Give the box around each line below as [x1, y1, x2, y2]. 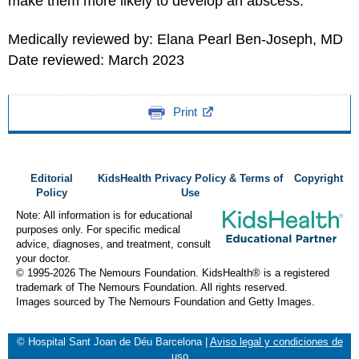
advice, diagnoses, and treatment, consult [16, 239, 211, 250]
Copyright [294, 173, 343, 184]
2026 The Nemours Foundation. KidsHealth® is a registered [53, 268, 329, 279]
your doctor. [16, 253, 71, 264]
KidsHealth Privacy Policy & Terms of [98, 173, 284, 184]
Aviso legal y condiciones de [209, 337, 343, 348]
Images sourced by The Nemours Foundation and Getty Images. [16, 296, 315, 308]
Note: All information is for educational [16, 210, 192, 221]
